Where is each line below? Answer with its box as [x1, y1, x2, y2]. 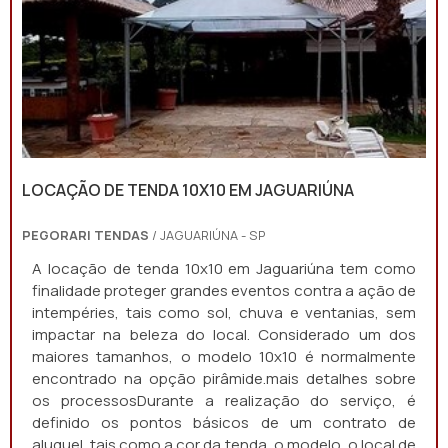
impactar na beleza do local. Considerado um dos [32, 324, 416, 345]
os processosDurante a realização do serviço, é [32, 390, 416, 411]
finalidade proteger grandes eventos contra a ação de [32, 280, 416, 301]
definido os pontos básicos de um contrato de [32, 412, 416, 433]
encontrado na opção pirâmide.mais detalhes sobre [32, 368, 416, 389]
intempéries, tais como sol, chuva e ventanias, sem [32, 302, 416, 323]
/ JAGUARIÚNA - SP [149, 226, 266, 244]
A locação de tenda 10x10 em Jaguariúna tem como [32, 258, 416, 279]
